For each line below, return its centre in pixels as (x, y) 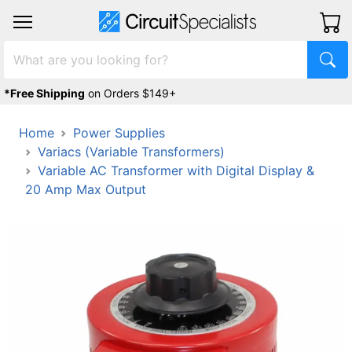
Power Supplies (119, 133)
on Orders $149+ (132, 93)
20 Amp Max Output (86, 189)
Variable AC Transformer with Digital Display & (176, 170)
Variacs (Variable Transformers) (131, 152)
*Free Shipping (44, 93)
